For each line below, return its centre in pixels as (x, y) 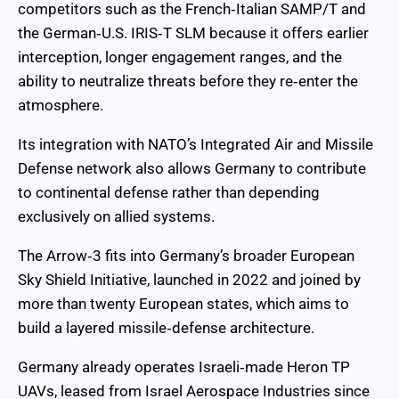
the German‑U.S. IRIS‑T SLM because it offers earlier (193, 33)
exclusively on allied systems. (116, 216)
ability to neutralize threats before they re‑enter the (188, 81)
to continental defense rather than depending (169, 192)
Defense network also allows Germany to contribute (192, 168)
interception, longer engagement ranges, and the (180, 57)
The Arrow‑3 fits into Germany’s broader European (186, 255)
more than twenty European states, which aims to (183, 303)
